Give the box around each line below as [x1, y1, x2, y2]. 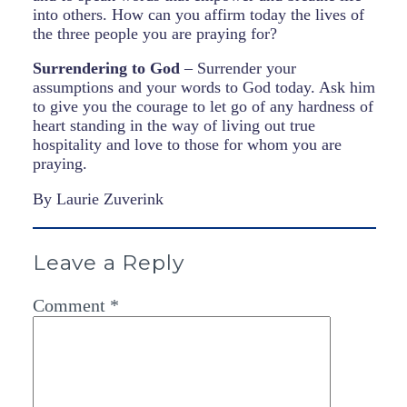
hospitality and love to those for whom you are [33, 135, 342, 154]
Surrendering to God [33, 59, 180, 78]
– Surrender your [180, 59, 296, 78]
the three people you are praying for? [33, 24, 277, 43]
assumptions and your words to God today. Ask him [33, 78, 375, 97]
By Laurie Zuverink [33, 189, 164, 208]
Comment [33, 295, 110, 315]
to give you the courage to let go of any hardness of [33, 97, 373, 116]
